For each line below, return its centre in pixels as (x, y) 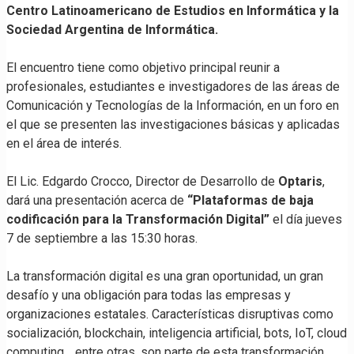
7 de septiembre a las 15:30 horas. (102, 239)
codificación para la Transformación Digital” (138, 220)
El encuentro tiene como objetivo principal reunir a (143, 68)
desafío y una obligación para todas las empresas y (149, 296)
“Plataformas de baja (250, 201)
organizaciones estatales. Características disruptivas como (170, 314)
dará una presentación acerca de (97, 201)
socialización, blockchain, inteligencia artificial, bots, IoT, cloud (177, 333)
